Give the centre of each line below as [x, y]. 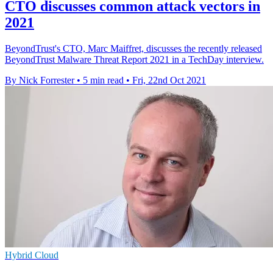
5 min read [103, 80]
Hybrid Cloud [32, 255]
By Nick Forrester [40, 80]
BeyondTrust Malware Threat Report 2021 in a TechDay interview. [134, 59]
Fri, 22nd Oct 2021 [169, 80]
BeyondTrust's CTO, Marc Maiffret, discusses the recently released [133, 48]
